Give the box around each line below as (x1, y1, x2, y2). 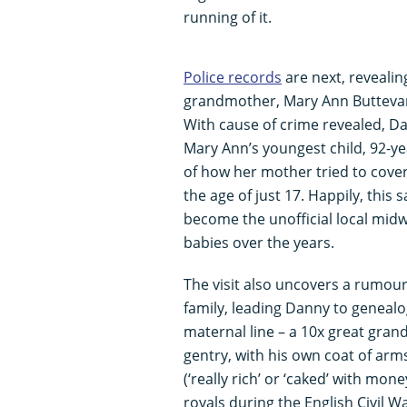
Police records (184, 66, 282, 87)
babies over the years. (184, 232, 334, 253)
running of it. (184, 6, 272, 27)
